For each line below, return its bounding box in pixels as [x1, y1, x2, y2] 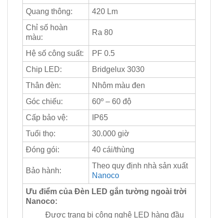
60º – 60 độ [92, 97, 131, 106]
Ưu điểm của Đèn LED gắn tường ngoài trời [26, 187, 186, 196]
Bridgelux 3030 [92, 65, 145, 74]
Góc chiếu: [26, 97, 63, 106]
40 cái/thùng [92, 145, 134, 154]
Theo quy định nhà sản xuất [92, 162, 188, 170]
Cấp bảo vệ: [26, 113, 68, 122]
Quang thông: [26, 7, 73, 16]
